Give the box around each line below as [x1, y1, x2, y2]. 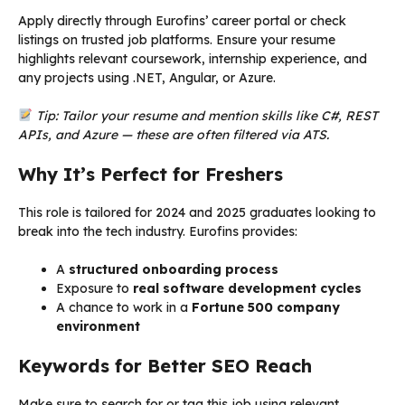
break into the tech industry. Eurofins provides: [18, 222, 297, 240]
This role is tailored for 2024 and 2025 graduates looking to [18, 203, 376, 221]
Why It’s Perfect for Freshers [18, 162, 283, 185]
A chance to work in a [56, 298, 192, 316]
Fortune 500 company [192, 298, 340, 316]
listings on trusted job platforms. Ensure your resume [18, 31, 335, 48]
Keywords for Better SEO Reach [18, 353, 312, 377]
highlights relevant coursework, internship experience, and [18, 50, 367, 67]
